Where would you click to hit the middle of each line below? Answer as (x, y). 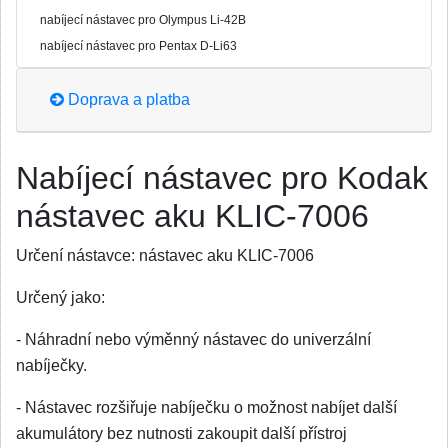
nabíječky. (51, 365)
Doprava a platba (127, 99)
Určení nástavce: (75, 255)
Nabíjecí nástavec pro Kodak (222, 178)
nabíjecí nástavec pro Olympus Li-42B (143, 20)
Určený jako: (60, 297)
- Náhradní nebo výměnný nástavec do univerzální (193, 339)
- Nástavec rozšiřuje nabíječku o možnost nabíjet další (206, 407)
